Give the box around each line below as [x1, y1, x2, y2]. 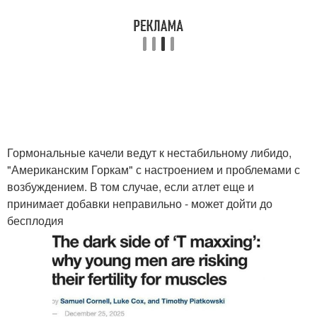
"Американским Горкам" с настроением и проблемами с [7, 161, 300, 178]
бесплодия [7, 212, 64, 229]
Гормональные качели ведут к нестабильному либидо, [7, 144, 292, 161]
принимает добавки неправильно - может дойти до [7, 195, 272, 212]
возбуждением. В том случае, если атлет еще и [7, 178, 254, 195]
